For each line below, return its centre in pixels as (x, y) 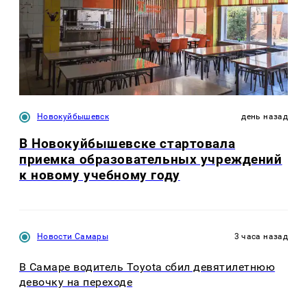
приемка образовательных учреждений (151, 160)
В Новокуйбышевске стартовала (127, 144)
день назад (265, 116)
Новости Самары (73, 237)
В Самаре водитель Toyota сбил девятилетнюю (147, 267)
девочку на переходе (76, 282)
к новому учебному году (100, 175)
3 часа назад (261, 237)
